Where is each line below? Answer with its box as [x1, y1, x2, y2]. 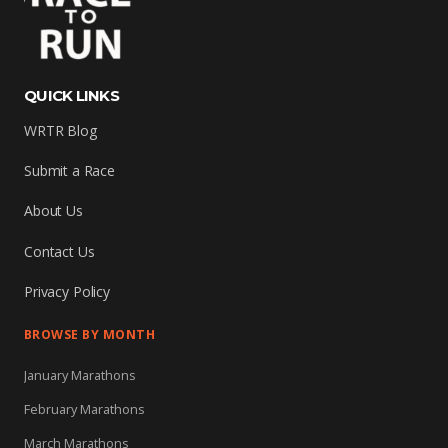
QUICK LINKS [24, 85, 119, 105]
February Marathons [24, 400, 145, 419]
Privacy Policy [24, 281, 110, 301]
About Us [24, 201, 83, 221]
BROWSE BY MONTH [24, 325, 156, 343]
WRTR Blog [24, 120, 97, 140]
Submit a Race [24, 161, 116, 181]
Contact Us [24, 241, 95, 261]
